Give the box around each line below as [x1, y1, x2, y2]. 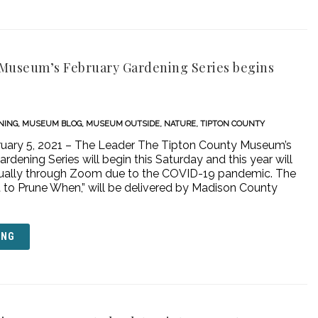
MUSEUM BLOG [22, 119, 82, 128]
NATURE [164, 119, 197, 128]
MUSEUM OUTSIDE [86, 119, 160, 128]
